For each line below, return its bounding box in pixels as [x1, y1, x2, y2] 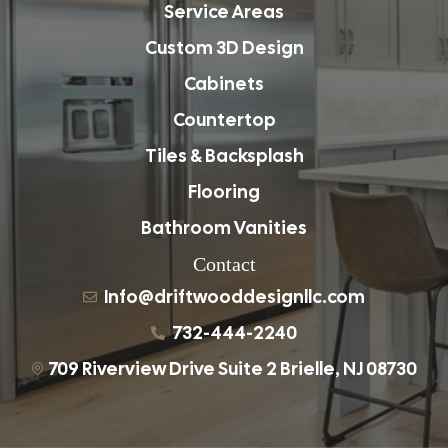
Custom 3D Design [144, 35, 304, 59]
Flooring [188, 179, 260, 203]
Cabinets [184, 71, 264, 95]
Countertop [172, 107, 276, 131]
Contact [192, 252, 256, 275]
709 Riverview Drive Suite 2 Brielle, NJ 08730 [49, 356, 417, 380]
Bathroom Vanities [141, 215, 307, 239]
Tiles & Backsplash [144, 143, 304, 167]
